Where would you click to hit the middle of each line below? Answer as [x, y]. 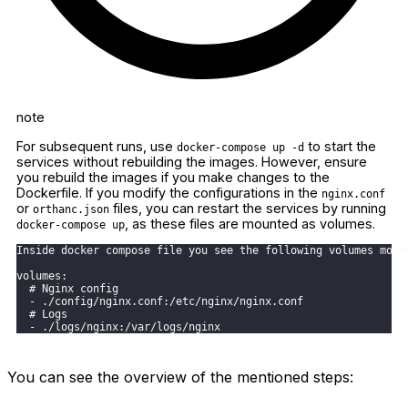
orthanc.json [71, 209]
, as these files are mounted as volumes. [250, 223]
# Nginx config [67, 289]
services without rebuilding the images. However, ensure [192, 161]
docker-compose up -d [240, 147]
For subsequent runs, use [97, 146]
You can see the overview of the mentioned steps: [180, 377]
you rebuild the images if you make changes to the [173, 177]
